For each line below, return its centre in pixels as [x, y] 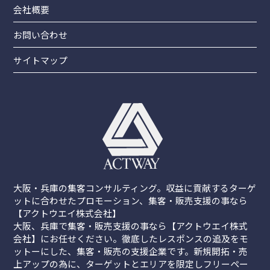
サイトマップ [41, 60]
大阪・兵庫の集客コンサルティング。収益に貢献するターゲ [135, 188]
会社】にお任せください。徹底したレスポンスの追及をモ [131, 239]
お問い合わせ [41, 35]
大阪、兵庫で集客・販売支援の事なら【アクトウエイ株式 [131, 226]
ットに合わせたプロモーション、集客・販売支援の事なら [131, 201]
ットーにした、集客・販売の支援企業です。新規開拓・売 [131, 251]
